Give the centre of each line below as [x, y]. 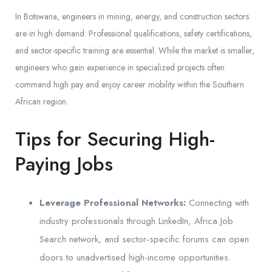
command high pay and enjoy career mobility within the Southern [130, 85]
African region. [42, 102]
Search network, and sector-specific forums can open [144, 240]
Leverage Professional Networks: [113, 203]
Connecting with [217, 203]
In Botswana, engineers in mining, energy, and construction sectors [132, 17]
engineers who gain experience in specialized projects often [120, 68]
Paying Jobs [64, 164]
